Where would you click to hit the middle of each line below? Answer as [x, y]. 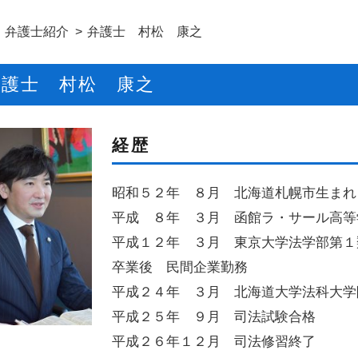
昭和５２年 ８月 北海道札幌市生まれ [234, 193]
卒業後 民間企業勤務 [179, 267]
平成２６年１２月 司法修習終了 [213, 342]
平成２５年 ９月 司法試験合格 [213, 317]
